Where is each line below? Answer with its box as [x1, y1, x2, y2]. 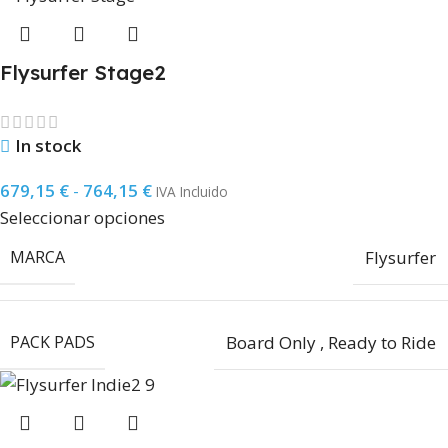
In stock [15, 133, 81, 157]
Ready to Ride [328, 330, 436, 354]
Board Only [226, 330, 316, 354]
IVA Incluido [156, 181, 228, 201]
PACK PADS [10, 330, 95, 353]
